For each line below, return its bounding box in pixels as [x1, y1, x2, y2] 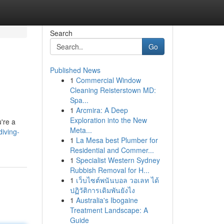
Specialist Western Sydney [75, 155, 160, 165]
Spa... [69, 95, 88, 105]
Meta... [69, 125, 92, 135]
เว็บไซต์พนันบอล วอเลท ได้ [75, 175, 159, 185]
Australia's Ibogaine [75, 195, 138, 205]
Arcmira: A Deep [75, 105, 128, 115]
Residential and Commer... [69, 145, 154, 155]
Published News [49, 65, 100, 75]
